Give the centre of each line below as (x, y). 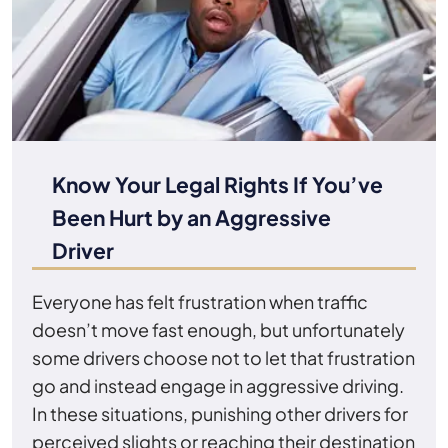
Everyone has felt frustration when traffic (200, 301)
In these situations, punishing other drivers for (220, 413)
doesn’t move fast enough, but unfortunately (218, 329)
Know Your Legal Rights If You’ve (217, 184)
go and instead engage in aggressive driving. (218, 385)
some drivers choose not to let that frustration (223, 357)
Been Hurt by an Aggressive (191, 217)
